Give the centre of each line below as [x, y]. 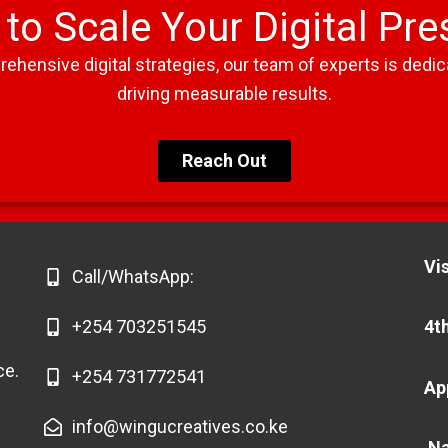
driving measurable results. [224, 94]
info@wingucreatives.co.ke [179, 426]
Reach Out [224, 160]
